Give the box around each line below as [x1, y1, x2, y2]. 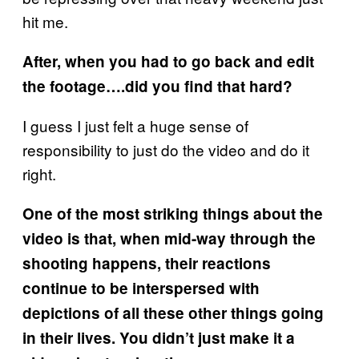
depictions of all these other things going [22, 301, 324, 324]
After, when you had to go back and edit [22, 50, 314, 72]
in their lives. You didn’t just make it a [22, 326, 295, 349]
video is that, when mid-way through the [22, 227, 316, 249]
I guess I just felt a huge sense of [22, 114, 248, 136]
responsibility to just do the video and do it [22, 138, 309, 160]
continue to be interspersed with [22, 276, 260, 299]
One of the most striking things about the [22, 202, 323, 224]
